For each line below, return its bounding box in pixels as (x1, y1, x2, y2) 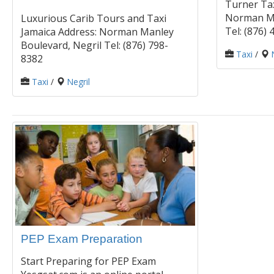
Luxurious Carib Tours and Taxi (21, 11, 166, 25)
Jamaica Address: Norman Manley (21, 24, 174, 39)
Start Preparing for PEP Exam (21, 254, 156, 268)
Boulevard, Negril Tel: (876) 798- (21, 38, 168, 52)
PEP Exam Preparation (21, 232, 143, 246)
